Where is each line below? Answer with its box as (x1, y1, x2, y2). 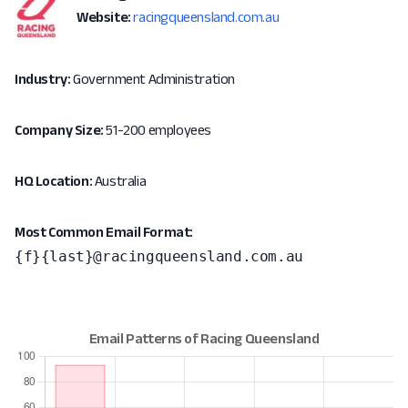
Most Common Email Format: (15, 224, 193, 240)
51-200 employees (103, 122, 212, 138)
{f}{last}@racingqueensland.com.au (15, 248, 303, 265)
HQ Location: (15, 173, 93, 189)
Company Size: (15, 122, 104, 138)
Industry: (15, 71, 71, 87)
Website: (76, 9, 131, 25)
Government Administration (70, 71, 236, 87)
